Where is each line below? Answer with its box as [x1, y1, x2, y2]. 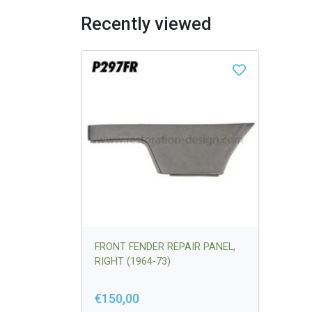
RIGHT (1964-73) [95, 255, 171, 267]
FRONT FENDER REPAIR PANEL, [95, 240, 235, 253]
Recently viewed [81, 14, 212, 35]
